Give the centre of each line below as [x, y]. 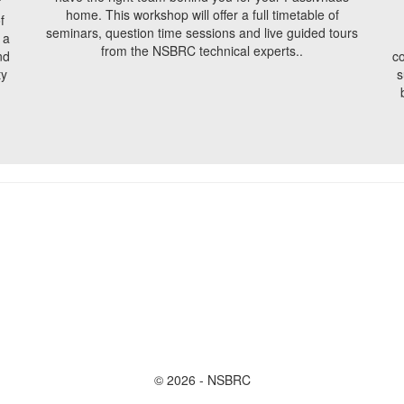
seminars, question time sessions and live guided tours [202, 33]
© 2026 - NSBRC [202, 380]
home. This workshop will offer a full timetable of [202, 15]
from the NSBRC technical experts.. [202, 51]
